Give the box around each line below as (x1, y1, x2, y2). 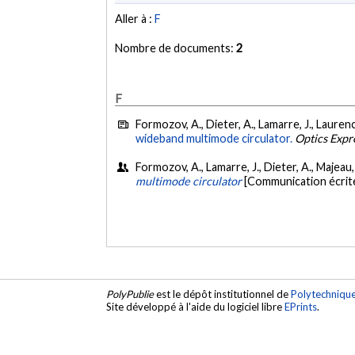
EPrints (284, 300, 318, 313)
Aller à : (115, 12, 155, 26)
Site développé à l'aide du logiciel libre (106, 300, 285, 313)
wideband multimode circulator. (136, 132, 293, 146)
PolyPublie (106, 287, 155, 300)
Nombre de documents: (115, 41, 237, 55)
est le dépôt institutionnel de (154, 287, 292, 300)
